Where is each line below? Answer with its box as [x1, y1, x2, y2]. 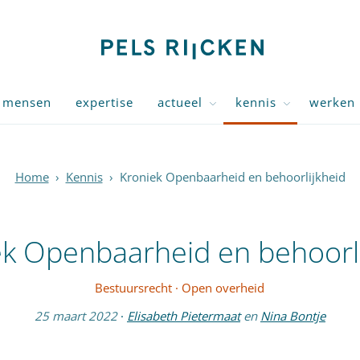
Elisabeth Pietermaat [126, 308, 240, 324]
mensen [2, 94, 51, 110]
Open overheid [182, 280, 265, 296]
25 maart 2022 [34, 308, 117, 324]
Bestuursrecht [95, 280, 173, 296]
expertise [76, 94, 133, 110]
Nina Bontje [260, 308, 325, 324]
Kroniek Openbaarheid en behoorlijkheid [119, 169, 346, 185]
